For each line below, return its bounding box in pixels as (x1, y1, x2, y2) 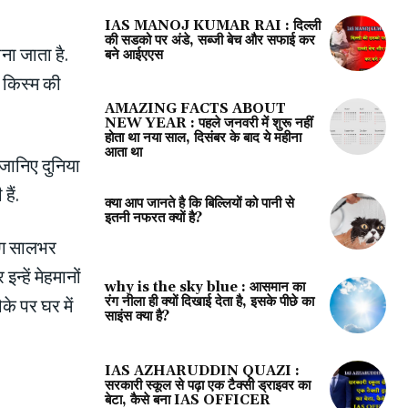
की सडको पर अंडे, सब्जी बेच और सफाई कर (104, 31, 315, 49)
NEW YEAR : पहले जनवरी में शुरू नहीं (104, 115, 312, 133)
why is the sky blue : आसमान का (104, 279, 305, 297)
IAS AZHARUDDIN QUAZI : (104, 362, 300, 380)
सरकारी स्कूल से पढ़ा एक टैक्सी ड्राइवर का (104, 376, 311, 394)
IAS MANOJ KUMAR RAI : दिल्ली (104, 16, 321, 35)
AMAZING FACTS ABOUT (104, 100, 286, 118)
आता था (104, 144, 142, 162)
